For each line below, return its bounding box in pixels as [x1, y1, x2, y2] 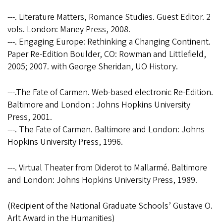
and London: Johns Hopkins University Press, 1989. [7, 174, 197, 187]
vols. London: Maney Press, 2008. [7, 23, 130, 36]
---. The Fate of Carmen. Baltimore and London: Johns [7, 123, 205, 136]
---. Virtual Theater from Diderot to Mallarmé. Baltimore [7, 162, 207, 174]
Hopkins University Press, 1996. [7, 136, 123, 149]
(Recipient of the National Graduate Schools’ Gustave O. [7, 200, 213, 213]
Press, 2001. [7, 111, 52, 124]
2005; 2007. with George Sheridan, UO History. [7, 60, 178, 73]
